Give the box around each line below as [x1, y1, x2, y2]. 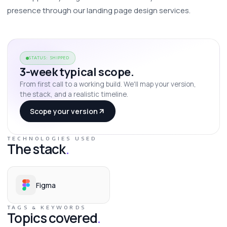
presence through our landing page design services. [7, 5, 192, 16]
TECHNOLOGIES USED [7, 135, 97, 141]
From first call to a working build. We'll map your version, [20, 80, 196, 89]
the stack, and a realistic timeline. [20, 90, 128, 99]
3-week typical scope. [20, 64, 134, 80]
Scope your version [30, 106, 98, 116]
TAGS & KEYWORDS [7, 204, 86, 210]
